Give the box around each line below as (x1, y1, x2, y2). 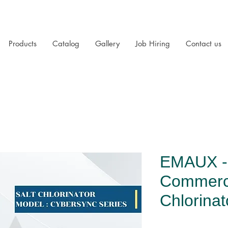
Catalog (52, 39, 79, 48)
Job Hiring (135, 39, 170, 48)
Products (9, 39, 37, 48)
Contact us (186, 39, 221, 48)
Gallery (95, 39, 120, 48)
